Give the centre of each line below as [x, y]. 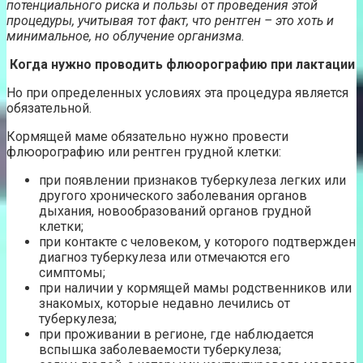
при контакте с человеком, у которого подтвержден [197, 242]
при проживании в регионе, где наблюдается [176, 335]
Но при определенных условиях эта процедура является [177, 93]
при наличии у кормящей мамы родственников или [195, 288]
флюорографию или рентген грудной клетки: [144, 152]
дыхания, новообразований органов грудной [175, 211]
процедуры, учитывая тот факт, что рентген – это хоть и [170, 21]
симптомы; [72, 273]
